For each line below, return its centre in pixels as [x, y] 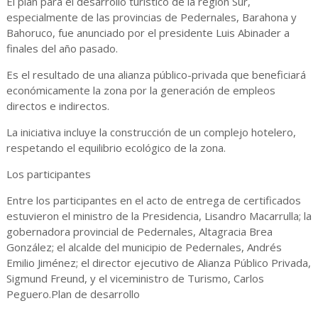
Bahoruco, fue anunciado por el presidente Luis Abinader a [148, 33]
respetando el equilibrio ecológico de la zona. [116, 148]
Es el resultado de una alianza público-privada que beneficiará [156, 75]
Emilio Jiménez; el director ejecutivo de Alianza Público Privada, [158, 263]
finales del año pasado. [65, 49]
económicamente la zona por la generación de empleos [141, 91]
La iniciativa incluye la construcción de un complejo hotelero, [151, 132]
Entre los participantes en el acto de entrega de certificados [153, 201]
